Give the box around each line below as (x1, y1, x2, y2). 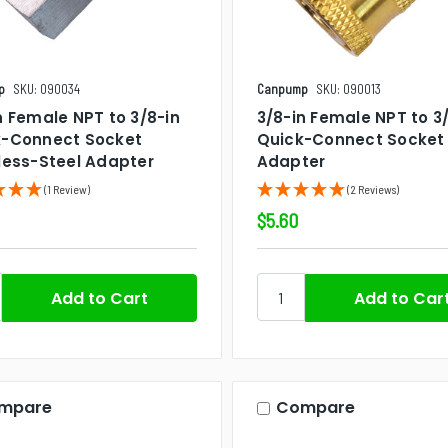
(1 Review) (44, 182, 90, 197)
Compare (275, 396, 355, 420)
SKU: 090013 (315, 81, 381, 98)
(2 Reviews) (346, 182, 399, 197)
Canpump (256, 81, 308, 98)
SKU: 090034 (13, 81, 80, 98)
